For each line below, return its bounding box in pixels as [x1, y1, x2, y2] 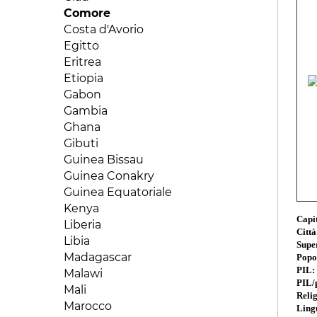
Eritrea [64, 54, 101, 69]
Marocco [64, 299, 112, 313]
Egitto [64, 38, 99, 52]
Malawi [64, 266, 103, 280]
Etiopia [64, 71, 103, 85]
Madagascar [64, 250, 132, 264]
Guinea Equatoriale [64, 185, 172, 199]
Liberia [64, 217, 101, 231]
